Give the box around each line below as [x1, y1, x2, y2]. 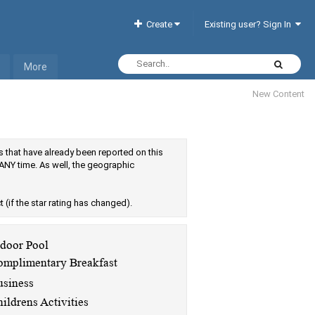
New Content [252, 89, 304, 99]
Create [142, 18, 174, 30]
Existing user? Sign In [205, 18, 295, 30]
